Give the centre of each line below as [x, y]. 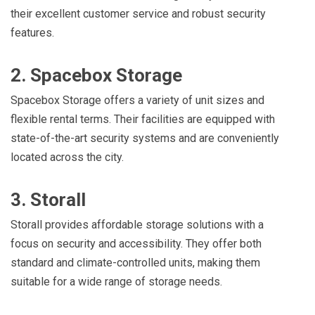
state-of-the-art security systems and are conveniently [145, 139]
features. [32, 33]
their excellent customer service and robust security [138, 14]
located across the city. [67, 157]
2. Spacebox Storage [96, 76]
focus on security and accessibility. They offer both [136, 244]
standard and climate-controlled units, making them [135, 263]
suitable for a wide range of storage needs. [116, 282]
